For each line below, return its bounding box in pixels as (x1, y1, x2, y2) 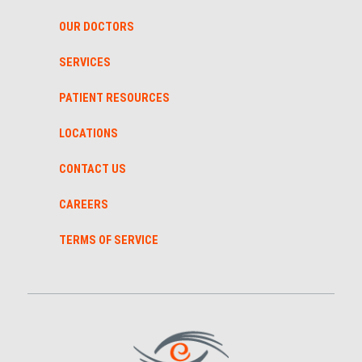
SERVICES (58, 56, 111, 70)
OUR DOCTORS (58, 20, 134, 35)
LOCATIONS (58, 127, 118, 141)
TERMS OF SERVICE (58, 234, 158, 248)
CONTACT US (58, 162, 126, 177)
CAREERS (58, 198, 108, 213)
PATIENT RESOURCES (58, 91, 170, 106)
